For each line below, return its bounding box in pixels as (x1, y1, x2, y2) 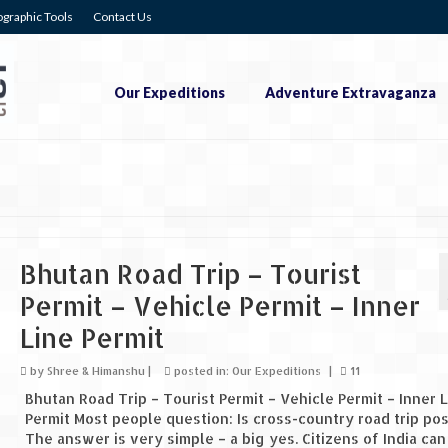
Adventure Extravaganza (264, 84, 436, 101)
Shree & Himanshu (46, 364, 145, 379)
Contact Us (93, 9, 152, 24)
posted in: (170, 364, 232, 379)
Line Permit (19, 321, 164, 355)
